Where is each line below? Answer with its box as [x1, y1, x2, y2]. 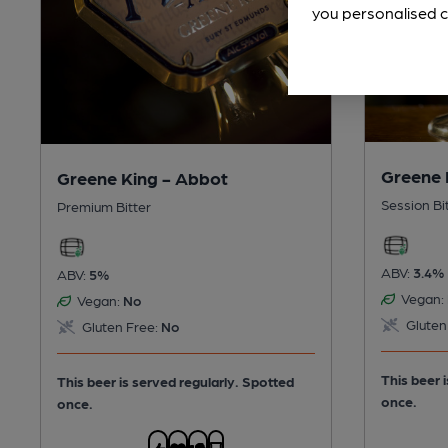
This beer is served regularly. [57, 373, 242, 390]
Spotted [242, 373, 294, 390]
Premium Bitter [57, 198, 151, 215]
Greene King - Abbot [57, 167, 228, 189]
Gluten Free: [78, 318, 158, 335]
